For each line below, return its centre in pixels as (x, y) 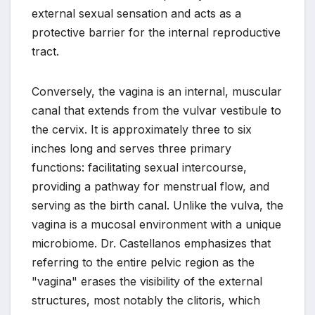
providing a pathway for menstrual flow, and (150, 187)
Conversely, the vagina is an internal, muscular (157, 92)
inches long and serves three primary (131, 149)
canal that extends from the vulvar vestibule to (156, 111)
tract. (45, 52)
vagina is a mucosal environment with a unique (156, 225)
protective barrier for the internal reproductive (156, 33)
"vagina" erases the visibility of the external (147, 282)
